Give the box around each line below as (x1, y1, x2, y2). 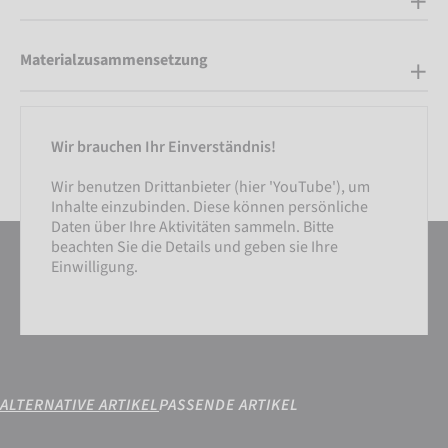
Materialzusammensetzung (20, 49, 208, 72)
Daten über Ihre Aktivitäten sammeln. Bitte (51, 215, 334, 238)
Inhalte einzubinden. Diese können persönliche (51, 195, 368, 218)
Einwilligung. (51, 255, 138, 278)
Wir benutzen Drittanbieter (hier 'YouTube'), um (51, 175, 370, 198)
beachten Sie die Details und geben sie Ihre (51, 235, 338, 258)
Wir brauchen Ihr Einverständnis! (51, 135, 276, 158)
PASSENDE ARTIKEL (159, 394, 299, 417)
